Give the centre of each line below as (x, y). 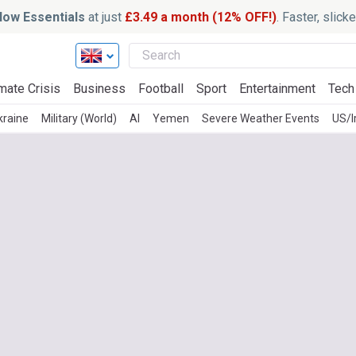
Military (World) (79, 118)
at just (104, 17)
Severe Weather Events (261, 118)
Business (99, 89)
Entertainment (277, 89)
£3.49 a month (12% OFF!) (200, 17)
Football (161, 89)
